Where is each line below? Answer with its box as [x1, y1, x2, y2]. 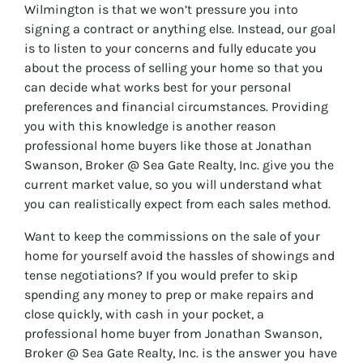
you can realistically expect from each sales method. [24, 195, 334, 211]
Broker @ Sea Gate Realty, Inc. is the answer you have [24, 344, 337, 361]
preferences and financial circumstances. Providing [24, 98, 328, 114]
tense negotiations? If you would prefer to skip [24, 267, 297, 283]
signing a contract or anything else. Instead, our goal [24, 20, 335, 36]
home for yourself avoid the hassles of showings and [24, 247, 335, 263]
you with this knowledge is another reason [24, 117, 276, 134]
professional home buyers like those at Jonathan [24, 137, 312, 153]
